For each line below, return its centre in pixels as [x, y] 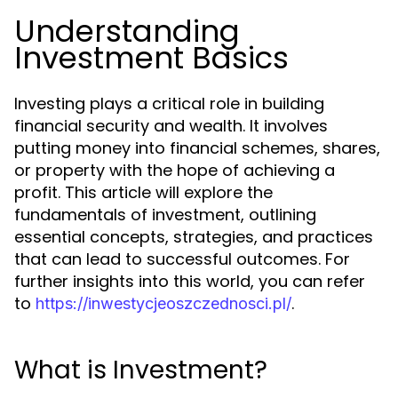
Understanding [127, 31]
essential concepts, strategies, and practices [194, 237]
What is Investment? [141, 370]
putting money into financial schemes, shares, [197, 148]
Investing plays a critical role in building [169, 103]
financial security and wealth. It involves [171, 126]
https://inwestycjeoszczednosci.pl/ [163, 303]
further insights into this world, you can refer [190, 281]
